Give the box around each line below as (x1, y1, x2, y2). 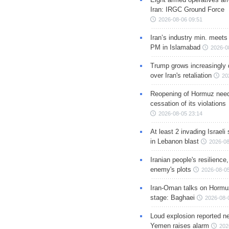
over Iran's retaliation (150, 72, 212, 80)
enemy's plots (150, 166, 191, 174)
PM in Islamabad (150, 43, 200, 52)
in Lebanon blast (150, 138, 199, 146)
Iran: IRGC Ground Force (150, 6, 224, 14)
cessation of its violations (150, 100, 226, 108)
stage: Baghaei (150, 194, 195, 202)
